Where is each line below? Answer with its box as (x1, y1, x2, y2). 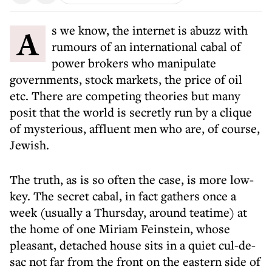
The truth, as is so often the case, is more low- (10, 171, 254, 188)
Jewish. (10, 137, 49, 153)
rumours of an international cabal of (52, 38, 241, 55)
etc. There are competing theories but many (10, 87, 240, 104)
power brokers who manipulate (52, 55, 216, 71)
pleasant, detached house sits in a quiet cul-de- (10, 237, 256, 253)
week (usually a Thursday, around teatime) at (10, 204, 247, 220)
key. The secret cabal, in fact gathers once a (10, 188, 236, 204)
